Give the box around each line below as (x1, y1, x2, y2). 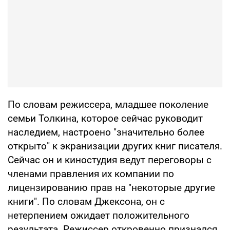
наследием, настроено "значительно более (8, 126, 204, 138)
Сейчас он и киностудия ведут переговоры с (8, 154, 212, 166)
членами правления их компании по (8, 167, 174, 180)
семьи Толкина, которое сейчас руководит (8, 112, 203, 124)
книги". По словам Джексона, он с (8, 195, 165, 207)
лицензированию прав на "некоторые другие (8, 181, 215, 194)
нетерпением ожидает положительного (8, 209, 189, 221)
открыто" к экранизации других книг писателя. (8, 140, 222, 152)
